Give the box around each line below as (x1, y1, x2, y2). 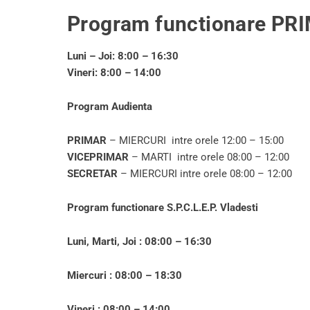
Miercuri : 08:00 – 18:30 (67, 269, 182, 282)
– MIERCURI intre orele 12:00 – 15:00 (107, 134, 284, 147)
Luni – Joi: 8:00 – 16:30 (67, 50, 179, 62)
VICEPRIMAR (67, 151, 129, 163)
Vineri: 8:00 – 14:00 (67, 66, 161, 79)
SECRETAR (67, 167, 118, 180)
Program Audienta (67, 100, 152, 113)
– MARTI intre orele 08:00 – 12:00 (129, 151, 289, 163)
